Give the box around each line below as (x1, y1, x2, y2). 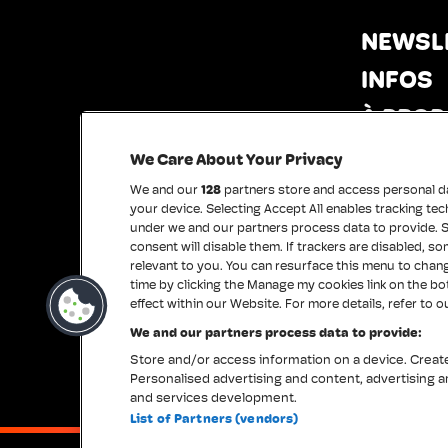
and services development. (130, 392, 297, 405)
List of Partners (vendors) (130, 413, 299, 426)
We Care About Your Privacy (130, 153, 342, 169)
